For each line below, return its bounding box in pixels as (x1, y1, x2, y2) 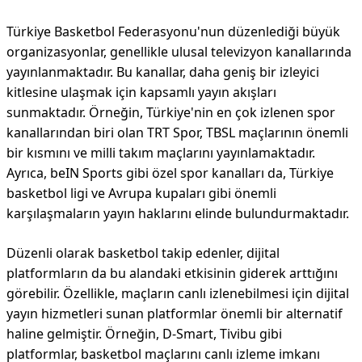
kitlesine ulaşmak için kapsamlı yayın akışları (6, 83, 276, 101)
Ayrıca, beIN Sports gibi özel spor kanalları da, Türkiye (6, 164, 334, 182)
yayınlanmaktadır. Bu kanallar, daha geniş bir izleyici (6, 63, 319, 81)
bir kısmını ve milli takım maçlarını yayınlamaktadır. (6, 144, 315, 162)
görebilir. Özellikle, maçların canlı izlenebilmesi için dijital (6, 284, 349, 302)
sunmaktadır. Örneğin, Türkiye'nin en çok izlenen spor (6, 103, 335, 121)
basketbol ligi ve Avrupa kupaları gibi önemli (6, 184, 276, 202)
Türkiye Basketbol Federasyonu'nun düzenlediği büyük (6, 23, 340, 40)
